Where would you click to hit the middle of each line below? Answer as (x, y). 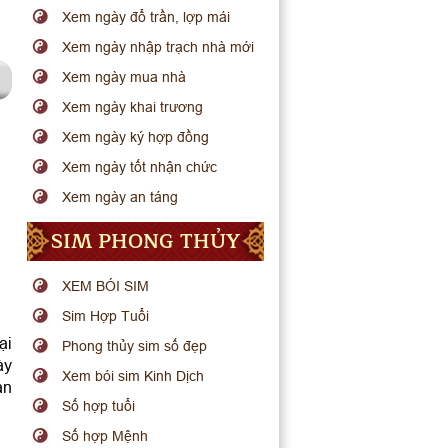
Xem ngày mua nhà (124, 77)
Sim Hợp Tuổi (106, 316)
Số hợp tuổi (99, 406)
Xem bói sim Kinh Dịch (133, 376)
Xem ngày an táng (120, 197)
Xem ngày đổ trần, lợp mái (146, 17)
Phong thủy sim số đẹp (135, 346)
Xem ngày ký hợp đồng (136, 137)
